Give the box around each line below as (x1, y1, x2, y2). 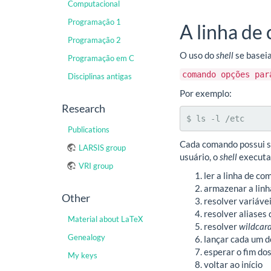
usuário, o (180, 151, 220, 162)
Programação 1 (68, 17, 121, 27)
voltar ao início (204, 259, 263, 270)
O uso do (180, 49, 216, 60)
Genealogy (68, 232, 105, 242)
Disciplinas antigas (68, 71, 132, 81)
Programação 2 (68, 35, 121, 45)
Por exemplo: (180, 87, 232, 99)
